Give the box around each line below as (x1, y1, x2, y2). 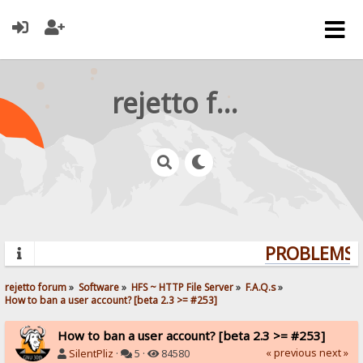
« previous (265, 345, 317, 360)
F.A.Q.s (246, 280, 276, 293)
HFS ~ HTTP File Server (131, 280, 234, 293)
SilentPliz (69, 346, 114, 361)
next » (318, 345, 348, 360)
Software (79, 280, 120, 293)
